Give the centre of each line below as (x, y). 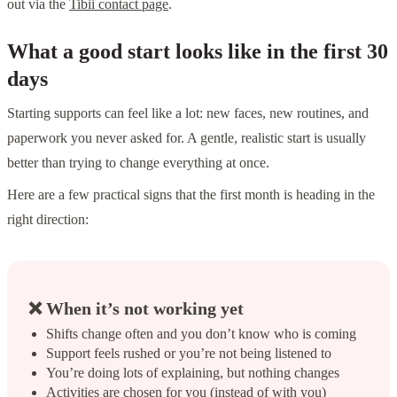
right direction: (48, 220)
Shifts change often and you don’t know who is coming (201, 334)
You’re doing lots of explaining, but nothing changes (193, 373)
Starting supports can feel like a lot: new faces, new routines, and (188, 113)
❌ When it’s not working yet (136, 309)
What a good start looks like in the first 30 (198, 51)
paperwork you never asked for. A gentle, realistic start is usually (187, 138)
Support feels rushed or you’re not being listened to (189, 354)
